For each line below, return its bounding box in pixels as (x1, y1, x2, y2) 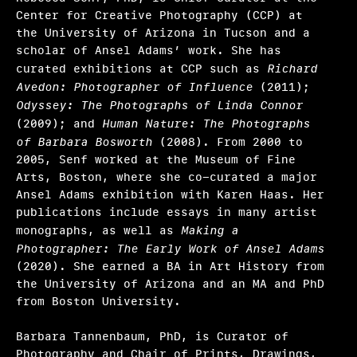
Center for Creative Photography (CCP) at (16, 6, 303, 25)
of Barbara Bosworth (16, 133, 152, 150)
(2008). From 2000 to (152, 133, 303, 151)
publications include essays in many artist (16, 203, 317, 222)
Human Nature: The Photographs (102, 115, 310, 131)
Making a (181, 222, 238, 238)
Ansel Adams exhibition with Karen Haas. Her (16, 186, 324, 204)
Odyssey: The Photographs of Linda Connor (16, 96, 303, 113)
